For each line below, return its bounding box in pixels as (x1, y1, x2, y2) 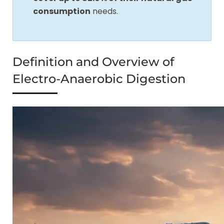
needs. (90, 5, 118, 17)
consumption (33, 5, 90, 17)
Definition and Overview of (12, 54, 174, 69)
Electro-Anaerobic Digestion (12, 71, 185, 86)
